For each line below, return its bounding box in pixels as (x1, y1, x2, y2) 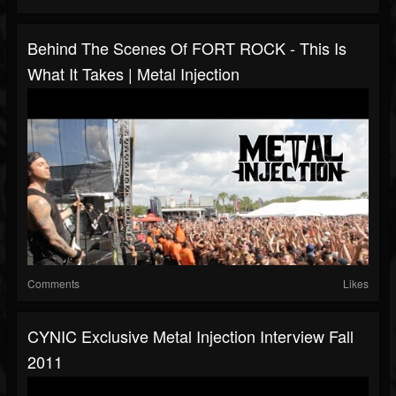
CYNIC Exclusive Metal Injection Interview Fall (27, 324, 354, 348)
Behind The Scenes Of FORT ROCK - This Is (27, 36, 346, 60)
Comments (27, 276, 80, 292)
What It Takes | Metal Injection (27, 62, 240, 86)
